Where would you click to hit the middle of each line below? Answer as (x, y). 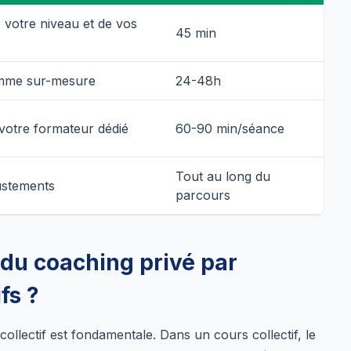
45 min (196, 33)
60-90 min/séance (230, 128)
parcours (203, 195)
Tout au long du (223, 176)
